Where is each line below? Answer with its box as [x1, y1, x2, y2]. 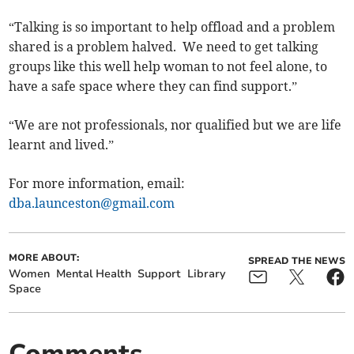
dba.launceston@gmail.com [9, 195, 175, 212]
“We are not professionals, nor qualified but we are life [9, 117, 342, 134]
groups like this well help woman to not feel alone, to [9, 58, 328, 75]
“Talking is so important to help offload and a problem [9, 19, 336, 36]
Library [187, 266, 226, 282]
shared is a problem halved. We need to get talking [9, 39, 319, 55]
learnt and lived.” [9, 137, 118, 153]
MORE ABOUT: [9, 251, 80, 265]
